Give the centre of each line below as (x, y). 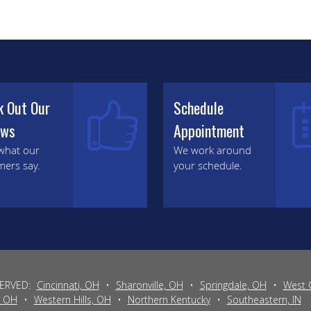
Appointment (209, 130)
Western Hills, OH (72, 300)
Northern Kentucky (169, 300)
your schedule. (208, 165)
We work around (213, 150)
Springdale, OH (233, 285)
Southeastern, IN (264, 300)
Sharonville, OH (149, 285)
